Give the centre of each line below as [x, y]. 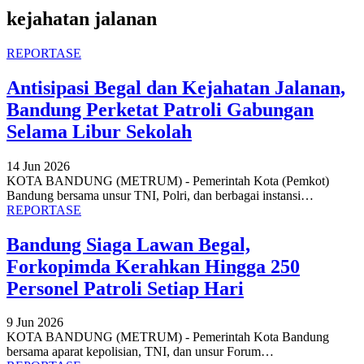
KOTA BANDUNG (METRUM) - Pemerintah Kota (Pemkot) [168, 180]
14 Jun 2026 [38, 166]
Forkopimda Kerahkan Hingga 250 [153, 266]
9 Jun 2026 [35, 323]
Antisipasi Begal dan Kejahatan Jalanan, [176, 87]
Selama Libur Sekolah [99, 131]
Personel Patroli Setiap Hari [125, 288]
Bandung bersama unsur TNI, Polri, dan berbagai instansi [154, 195]
